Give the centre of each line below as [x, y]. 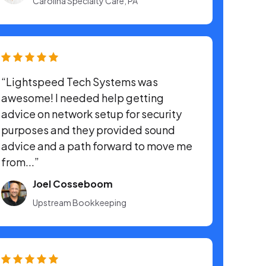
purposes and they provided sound [88, 130]
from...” [20, 162]
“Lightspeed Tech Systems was [80, 82]
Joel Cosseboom [73, 184]
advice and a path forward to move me [97, 146]
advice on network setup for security [91, 114]
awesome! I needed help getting [83, 98]
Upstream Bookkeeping [80, 203]
